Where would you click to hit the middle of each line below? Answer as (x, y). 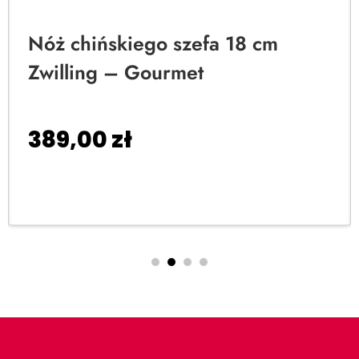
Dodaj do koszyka (99, 195)
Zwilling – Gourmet (116, 72)
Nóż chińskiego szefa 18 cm (153, 43)
